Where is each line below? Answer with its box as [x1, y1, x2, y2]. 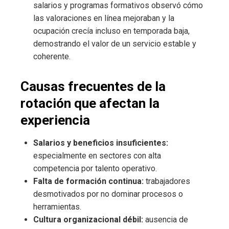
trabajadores [144, 176, 190, 187]
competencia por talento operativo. [33, 164, 157, 174]
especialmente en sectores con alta [33, 151, 161, 161]
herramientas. [33, 202, 81, 212]
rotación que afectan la [20, 96, 159, 111]
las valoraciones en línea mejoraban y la [33, 13, 174, 24]
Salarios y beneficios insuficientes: [33, 138, 168, 148]
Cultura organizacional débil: [33, 215, 143, 225]
